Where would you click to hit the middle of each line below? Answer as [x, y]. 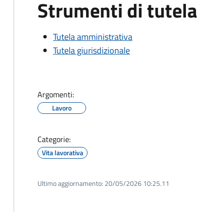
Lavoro [62, 108]
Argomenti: [56, 94]
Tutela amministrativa [93, 37]
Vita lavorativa [63, 153]
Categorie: [54, 139]
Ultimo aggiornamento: [70, 183]
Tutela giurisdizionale [91, 50]
